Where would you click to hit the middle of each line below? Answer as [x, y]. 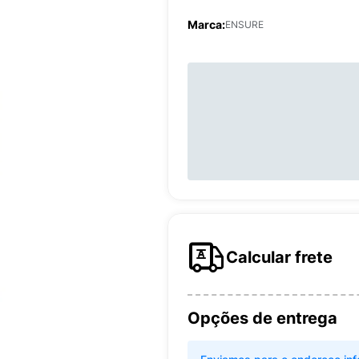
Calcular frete [279, 257]
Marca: [206, 24]
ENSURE [244, 24]
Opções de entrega [262, 318]
